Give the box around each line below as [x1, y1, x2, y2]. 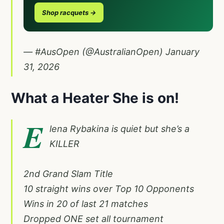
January [165, 46, 199, 57]
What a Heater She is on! [11, 89, 179, 106]
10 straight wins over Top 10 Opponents [23, 183, 194, 194]
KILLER [49, 138, 79, 149]
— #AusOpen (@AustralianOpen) [23, 46, 165, 57]
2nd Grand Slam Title [23, 168, 113, 179]
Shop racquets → [42, 8, 96, 16]
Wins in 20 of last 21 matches [23, 198, 148, 209]
